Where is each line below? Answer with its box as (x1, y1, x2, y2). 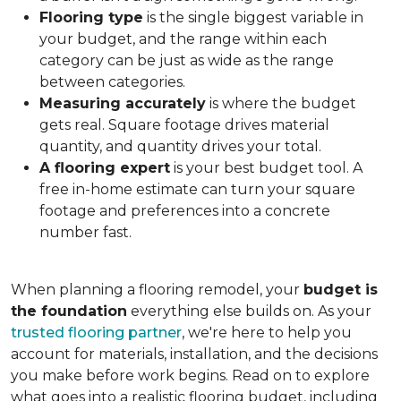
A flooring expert (39, 159, 170, 176)
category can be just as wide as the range (39, 52, 334, 69)
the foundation (11, 303, 127, 320)
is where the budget (206, 95, 356, 112)
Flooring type (39, 9, 143, 26)
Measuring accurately (39, 95, 206, 112)
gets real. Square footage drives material (39, 116, 329, 133)
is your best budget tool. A (170, 159, 363, 176)
